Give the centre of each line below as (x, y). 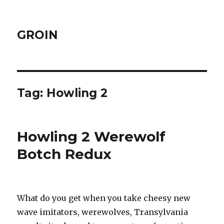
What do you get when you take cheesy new (104, 198)
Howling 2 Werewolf (91, 136)
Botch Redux (64, 154)
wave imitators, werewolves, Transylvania (103, 212)
